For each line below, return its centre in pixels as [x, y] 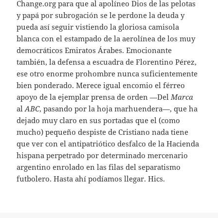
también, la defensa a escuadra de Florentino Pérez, [107, 62]
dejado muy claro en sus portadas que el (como [99, 120]
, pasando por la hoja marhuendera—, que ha [119, 108]
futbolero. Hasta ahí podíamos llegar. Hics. [91, 178]
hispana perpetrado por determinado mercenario [102, 155]
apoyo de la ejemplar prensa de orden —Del [94, 97]
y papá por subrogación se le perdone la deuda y [101, 15]
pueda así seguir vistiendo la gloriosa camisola [98, 27]
